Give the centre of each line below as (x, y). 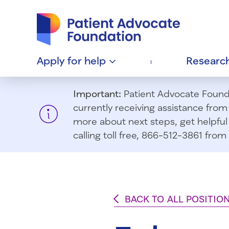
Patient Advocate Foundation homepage (115, 9)
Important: (97, 94)
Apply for (61, 61)
